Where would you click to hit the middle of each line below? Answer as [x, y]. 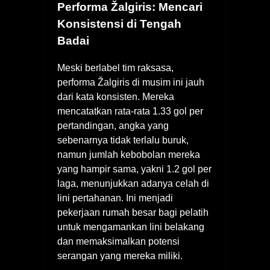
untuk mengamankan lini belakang [131, 227]
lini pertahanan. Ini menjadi [115, 198]
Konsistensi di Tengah [119, 24]
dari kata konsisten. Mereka [116, 96]
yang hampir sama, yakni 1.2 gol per [134, 169]
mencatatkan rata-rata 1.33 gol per [130, 111]
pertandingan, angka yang [113, 125]
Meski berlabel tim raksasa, [115, 67]
